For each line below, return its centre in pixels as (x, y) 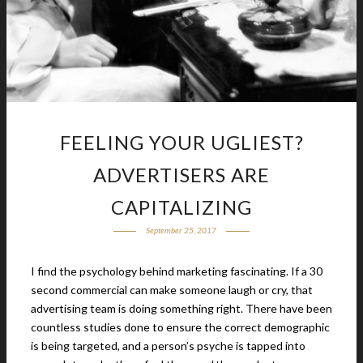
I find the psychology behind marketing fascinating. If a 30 (177, 271)
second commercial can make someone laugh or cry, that (172, 290)
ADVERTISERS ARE (181, 175)
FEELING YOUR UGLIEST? (181, 142)
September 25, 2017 (181, 230)
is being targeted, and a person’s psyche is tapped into (168, 346)
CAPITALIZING (181, 207)
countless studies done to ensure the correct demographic (180, 327)
